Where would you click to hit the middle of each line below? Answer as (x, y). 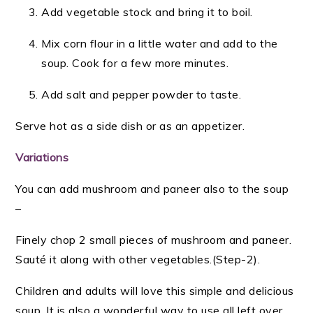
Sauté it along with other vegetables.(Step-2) (137, 259)
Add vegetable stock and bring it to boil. (147, 12)
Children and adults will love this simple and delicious (155, 291)
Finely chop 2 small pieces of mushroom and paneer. (154, 240)
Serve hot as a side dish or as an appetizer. (130, 126)
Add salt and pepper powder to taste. (141, 94)
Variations (42, 157)
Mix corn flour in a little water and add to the (160, 43)
